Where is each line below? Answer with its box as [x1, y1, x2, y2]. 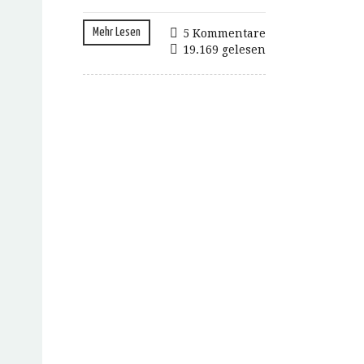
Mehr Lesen [93, 26, 141, 39]
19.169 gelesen [183, 43, 266, 57]
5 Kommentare [183, 27, 266, 41]
